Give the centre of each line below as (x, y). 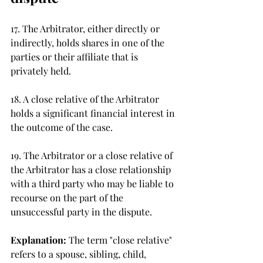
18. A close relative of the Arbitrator (86, 99)
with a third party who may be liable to (93, 183)
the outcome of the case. (63, 127)
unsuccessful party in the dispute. (82, 212)
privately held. (42, 71)
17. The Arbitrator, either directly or (86, 28)
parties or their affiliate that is (75, 57)
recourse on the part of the (68, 198)
